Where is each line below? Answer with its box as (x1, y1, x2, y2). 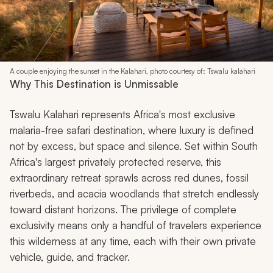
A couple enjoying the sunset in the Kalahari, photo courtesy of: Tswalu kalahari (10, 66, 255, 76)
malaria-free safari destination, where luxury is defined (10, 124, 253, 137)
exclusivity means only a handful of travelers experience (10, 219, 261, 232)
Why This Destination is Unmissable (10, 77, 179, 91)
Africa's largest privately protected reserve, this (10, 155, 221, 169)
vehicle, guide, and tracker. (10, 250, 130, 264)
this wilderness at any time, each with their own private (10, 235, 256, 248)
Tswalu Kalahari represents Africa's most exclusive (10, 108, 235, 121)
